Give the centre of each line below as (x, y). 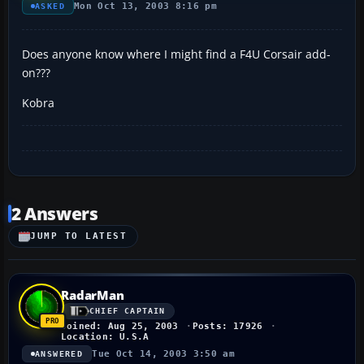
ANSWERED (59, 353)
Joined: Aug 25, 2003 (120, 326)
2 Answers (55, 213)
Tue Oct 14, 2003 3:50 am (164, 353)
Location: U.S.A (105, 336)
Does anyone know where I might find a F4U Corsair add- (176, 54)
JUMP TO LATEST (79, 236)
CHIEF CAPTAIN (128, 311)
